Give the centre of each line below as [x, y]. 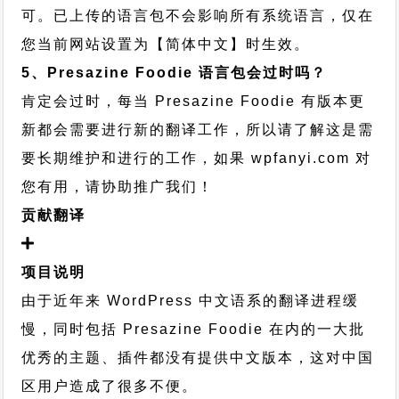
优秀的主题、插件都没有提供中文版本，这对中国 [198, 358]
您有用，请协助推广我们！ [118, 187]
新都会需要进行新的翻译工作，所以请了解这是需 [198, 130]
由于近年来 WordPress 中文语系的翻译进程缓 [191, 301]
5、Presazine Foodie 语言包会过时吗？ [175, 73]
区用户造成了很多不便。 [110, 386]
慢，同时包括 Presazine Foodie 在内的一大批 [194, 329]
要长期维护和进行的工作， [118, 158]
